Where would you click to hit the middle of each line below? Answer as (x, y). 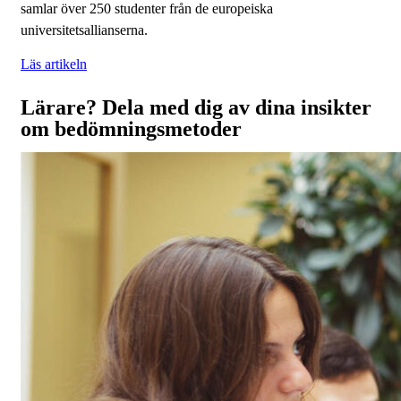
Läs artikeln (54, 64)
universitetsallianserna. (84, 30)
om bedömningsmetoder (131, 129)
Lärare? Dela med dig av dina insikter (196, 108)
